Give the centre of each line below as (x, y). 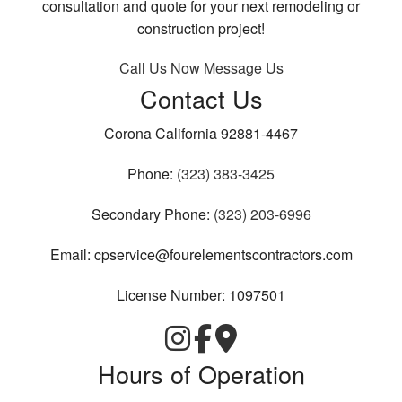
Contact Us (201, 98)
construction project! (201, 28)
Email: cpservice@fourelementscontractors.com (201, 254)
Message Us (243, 67)
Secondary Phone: (152, 214)
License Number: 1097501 (201, 294)
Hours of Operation (201, 373)
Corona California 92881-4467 (201, 133)
